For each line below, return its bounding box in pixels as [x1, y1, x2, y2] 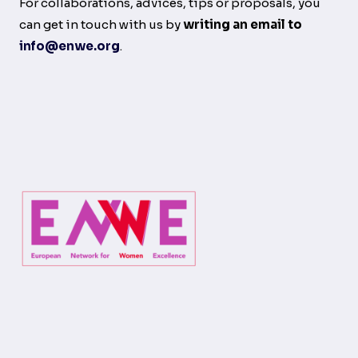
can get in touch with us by [19, 16, 183, 32]
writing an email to [183, 16, 302, 32]
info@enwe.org [19, 38, 120, 54]
